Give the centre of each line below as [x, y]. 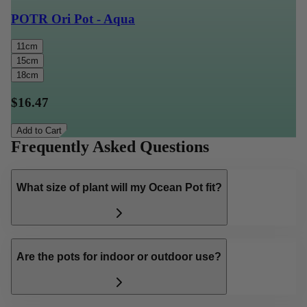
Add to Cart [39, 130]
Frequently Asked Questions [110, 146]
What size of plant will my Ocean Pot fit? [119, 188]
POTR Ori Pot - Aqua [73, 19]
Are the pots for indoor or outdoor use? [119, 257]
